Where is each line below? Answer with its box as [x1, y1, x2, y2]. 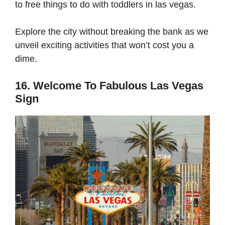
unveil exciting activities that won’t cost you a [15, 40, 194, 51]
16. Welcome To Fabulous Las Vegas [15, 79, 203, 92]
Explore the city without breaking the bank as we [15, 27, 208, 37]
